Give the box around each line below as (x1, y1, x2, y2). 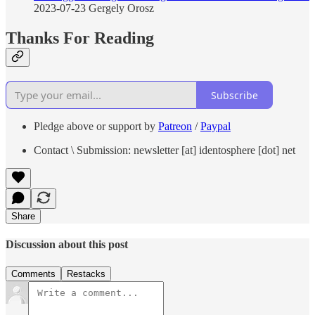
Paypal (200, 120, 231, 133)
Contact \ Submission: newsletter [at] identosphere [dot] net (34, 144, 295, 157)
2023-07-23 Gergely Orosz (34, 2, 154, 15)
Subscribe (211, 88, 258, 102)
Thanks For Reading (6, 29, 154, 48)
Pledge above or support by (34, 120, 158, 133)
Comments (11, 268, 56, 279)
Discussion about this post (6, 238, 128, 251)
